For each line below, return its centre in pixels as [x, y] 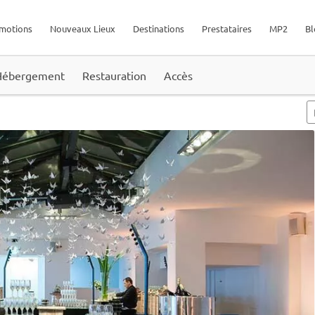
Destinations [159, 28]
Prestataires [227, 28]
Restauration [114, 75]
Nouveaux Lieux [83, 28]
